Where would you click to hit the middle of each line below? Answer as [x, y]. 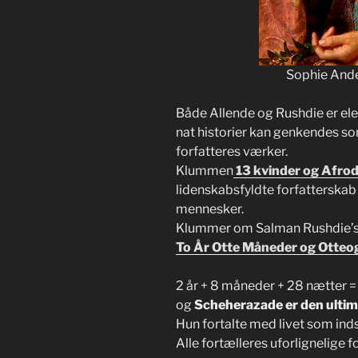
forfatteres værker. [232, 152]
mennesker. [210, 209]
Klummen [205, 171]
